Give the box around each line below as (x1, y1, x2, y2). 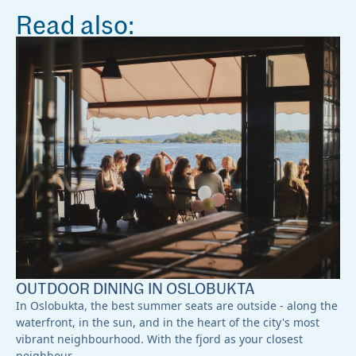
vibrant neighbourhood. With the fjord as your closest (16, 331, 303, 346)
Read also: (16, 8, 134, 39)
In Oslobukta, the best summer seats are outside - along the (16, 297, 338, 313)
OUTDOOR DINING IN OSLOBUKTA (16, 277, 255, 297)
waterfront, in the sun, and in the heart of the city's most (16, 314, 319, 330)
